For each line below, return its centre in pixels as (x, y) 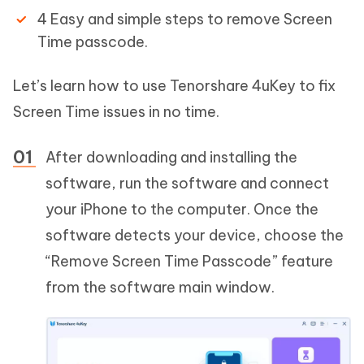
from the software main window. (160, 287)
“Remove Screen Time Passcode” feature (189, 261)
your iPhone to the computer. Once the (182, 209)
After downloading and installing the (171, 157)
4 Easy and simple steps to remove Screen (185, 19)
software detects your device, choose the (195, 235)
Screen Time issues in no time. (116, 112)
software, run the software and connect (187, 183)
